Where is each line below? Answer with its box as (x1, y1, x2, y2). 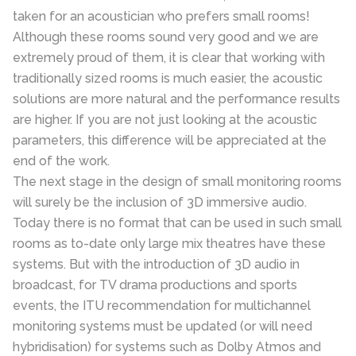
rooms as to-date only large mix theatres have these (13, 235, 326, 251)
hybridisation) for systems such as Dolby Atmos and (13, 339, 321, 354)
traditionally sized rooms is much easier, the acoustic (13, 70, 323, 86)
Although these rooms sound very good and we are (13, 29, 319, 44)
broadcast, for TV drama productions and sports (13, 277, 297, 292)
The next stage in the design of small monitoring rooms (13, 173, 342, 189)
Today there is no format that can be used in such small (13, 215, 342, 230)
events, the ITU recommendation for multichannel (13, 297, 311, 313)
